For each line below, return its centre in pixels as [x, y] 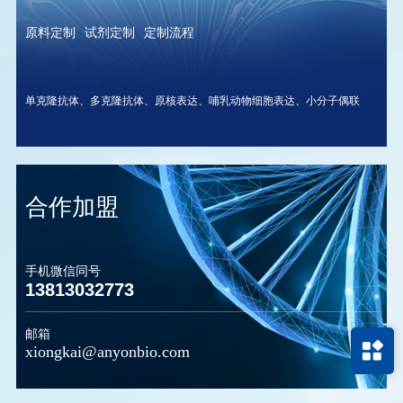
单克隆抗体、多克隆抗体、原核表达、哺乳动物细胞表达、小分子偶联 [192, 101]
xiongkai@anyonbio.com [107, 351]
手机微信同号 [63, 272]
